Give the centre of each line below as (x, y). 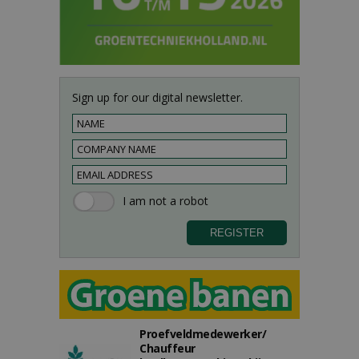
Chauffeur (167, 348)
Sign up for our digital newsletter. (157, 97)
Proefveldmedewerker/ (203, 334)
